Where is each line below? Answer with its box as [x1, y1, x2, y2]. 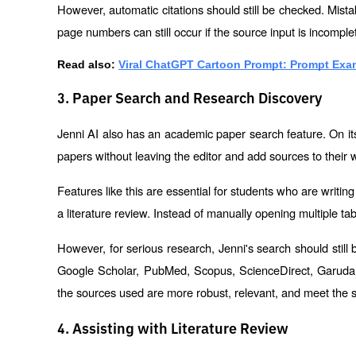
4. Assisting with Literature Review [57, 322, 288, 337]
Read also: [57, 58, 115, 72]
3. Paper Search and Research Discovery [57, 92, 322, 107]
